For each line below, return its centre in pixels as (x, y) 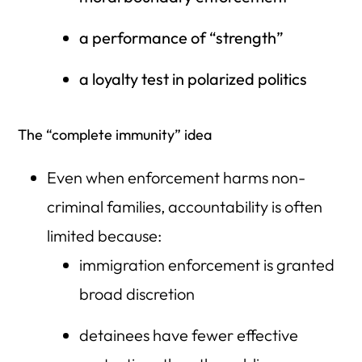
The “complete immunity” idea (115, 135)
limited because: (104, 236)
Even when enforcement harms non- (176, 178)
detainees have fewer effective (188, 335)
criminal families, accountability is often (184, 207)
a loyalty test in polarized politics (193, 79)
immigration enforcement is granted (206, 265)
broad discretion (137, 294)
